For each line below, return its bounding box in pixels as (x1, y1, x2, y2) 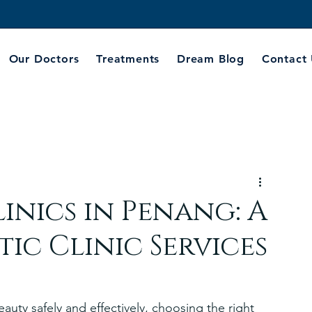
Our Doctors (8, 52, 79, 65)
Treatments (96, 52, 160, 65)
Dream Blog (177, 52, 245, 65)
